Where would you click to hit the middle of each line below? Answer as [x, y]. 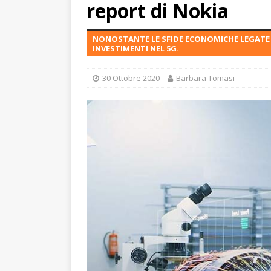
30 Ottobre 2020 [131, 78]
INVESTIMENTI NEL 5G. [136, 48]
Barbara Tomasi [205, 78]
